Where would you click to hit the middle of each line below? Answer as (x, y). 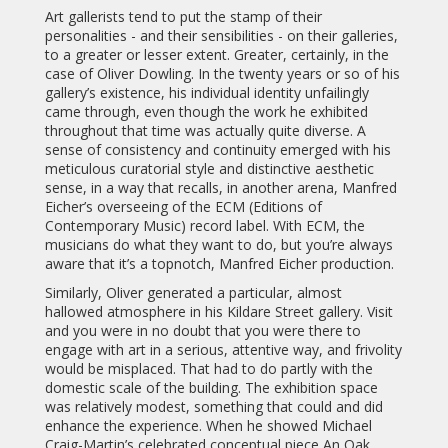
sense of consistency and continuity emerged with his (217, 150)
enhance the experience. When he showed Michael (208, 426)
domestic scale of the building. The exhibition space (211, 388)
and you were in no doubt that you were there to (202, 331)
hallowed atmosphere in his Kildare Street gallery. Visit (218, 312)
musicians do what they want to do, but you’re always (218, 245)
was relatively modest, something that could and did (213, 407)
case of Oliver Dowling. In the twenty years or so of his (222, 74)
